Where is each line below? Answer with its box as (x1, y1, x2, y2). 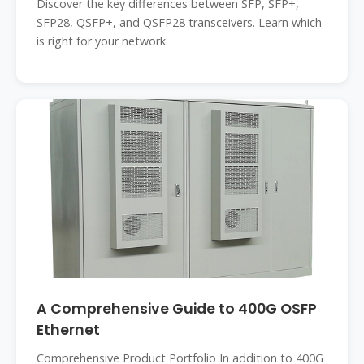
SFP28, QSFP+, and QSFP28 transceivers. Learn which (37, 15, 322, 30)
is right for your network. (37, 33, 168, 49)
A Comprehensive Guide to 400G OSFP (37, 299, 317, 318)
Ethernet (37, 320, 100, 340)
